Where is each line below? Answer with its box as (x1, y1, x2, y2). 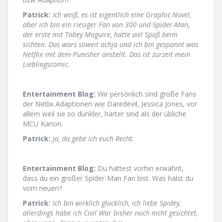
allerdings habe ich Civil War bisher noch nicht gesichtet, (23, 208, 198, 218)
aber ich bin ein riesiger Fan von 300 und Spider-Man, (23, 20, 190, 30)
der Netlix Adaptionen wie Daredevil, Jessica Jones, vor (23, 99, 197, 109)
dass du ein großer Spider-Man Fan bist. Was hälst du (23, 173, 193, 183)
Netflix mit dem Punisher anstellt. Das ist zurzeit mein (23, 50, 190, 59)
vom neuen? (23, 183, 62, 193)
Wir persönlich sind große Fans (96, 89, 196, 99)
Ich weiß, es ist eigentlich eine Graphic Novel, (53, 10, 191, 20)
